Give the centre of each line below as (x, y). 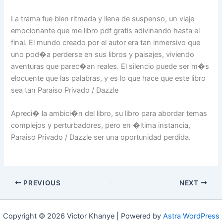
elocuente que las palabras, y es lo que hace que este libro (109, 79)
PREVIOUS (41, 183)
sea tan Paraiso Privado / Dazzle (65, 90)
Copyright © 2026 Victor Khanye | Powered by (83, 216)
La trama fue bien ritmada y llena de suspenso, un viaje (103, 19)
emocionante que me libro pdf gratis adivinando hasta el (106, 31)
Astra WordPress (191, 216)
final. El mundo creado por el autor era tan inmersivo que (106, 43)
